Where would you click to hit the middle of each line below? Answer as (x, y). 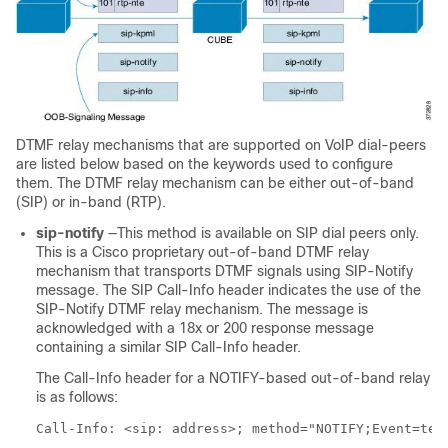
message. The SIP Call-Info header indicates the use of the (228, 290)
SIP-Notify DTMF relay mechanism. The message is (202, 309)
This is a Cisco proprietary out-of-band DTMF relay (202, 252)
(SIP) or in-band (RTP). (91, 202)
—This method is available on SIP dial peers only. (263, 233)
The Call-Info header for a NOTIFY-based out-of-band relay (233, 378)
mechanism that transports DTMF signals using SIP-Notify (224, 271)
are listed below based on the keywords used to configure (204, 164)
